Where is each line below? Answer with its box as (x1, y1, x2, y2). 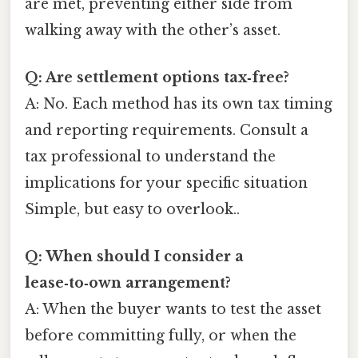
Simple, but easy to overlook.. (25, 200, 240, 218)
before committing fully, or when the (25, 327, 296, 345)
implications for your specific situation (25, 173, 308, 192)
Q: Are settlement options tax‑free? (25, 68, 289, 86)
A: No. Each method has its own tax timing (25, 94, 332, 113)
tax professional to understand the (25, 147, 276, 165)
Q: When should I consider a (25, 248, 244, 266)
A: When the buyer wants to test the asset (25, 300, 321, 319)
